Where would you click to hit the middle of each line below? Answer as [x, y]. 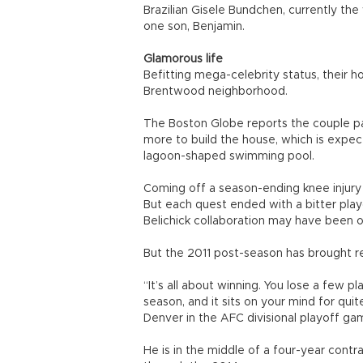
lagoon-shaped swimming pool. [229, 156]
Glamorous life [183, 59]
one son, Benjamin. [194, 27]
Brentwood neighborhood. [216, 92]
